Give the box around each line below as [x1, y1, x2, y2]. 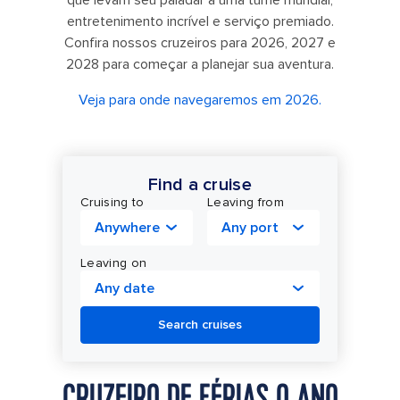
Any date [95, 279, 154, 297]
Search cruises [158, 317, 242, 332]
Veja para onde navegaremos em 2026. [79, 91, 321, 109]
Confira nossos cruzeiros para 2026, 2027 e [64, 34, 336, 52]
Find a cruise [147, 174, 253, 196]
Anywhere [95, 219, 160, 237]
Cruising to [80, 195, 145, 210]
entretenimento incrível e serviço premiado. [66, 12, 334, 30]
